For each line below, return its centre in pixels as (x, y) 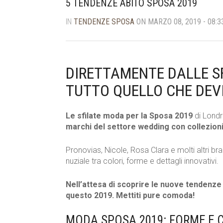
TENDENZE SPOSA (104, 22)
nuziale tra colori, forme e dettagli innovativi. (142, 161)
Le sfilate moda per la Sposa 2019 (129, 116)
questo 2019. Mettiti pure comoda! (130, 196)
